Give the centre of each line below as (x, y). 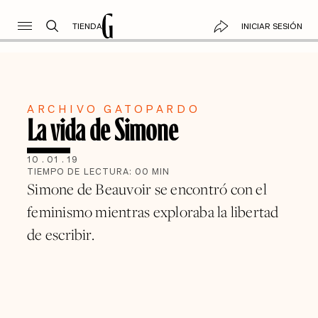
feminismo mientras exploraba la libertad (153, 212)
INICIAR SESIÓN (272, 26)
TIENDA (87, 26)
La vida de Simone (103, 128)
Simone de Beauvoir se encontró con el (147, 189)
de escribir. (61, 235)
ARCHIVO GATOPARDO (114, 109)
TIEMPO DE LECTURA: (81, 172)
